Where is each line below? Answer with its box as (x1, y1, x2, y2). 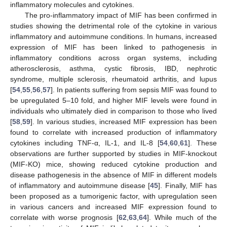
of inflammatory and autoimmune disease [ (10, 181, 150, 190)
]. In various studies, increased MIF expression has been (30, 118, 217, 126)
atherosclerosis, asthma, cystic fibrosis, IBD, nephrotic (10, 64, 217, 73)
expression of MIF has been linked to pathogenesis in (10, 43, 217, 52)
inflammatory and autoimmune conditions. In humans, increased (10, 32, 217, 41)
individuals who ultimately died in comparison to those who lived (10, 107, 217, 116)
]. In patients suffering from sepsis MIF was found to (51, 86, 217, 94)
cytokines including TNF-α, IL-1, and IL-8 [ (10, 139, 160, 147)
